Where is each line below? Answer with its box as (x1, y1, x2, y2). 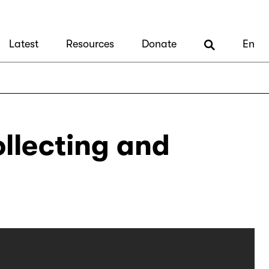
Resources (66, 38, 114, 50)
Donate (142, 38, 177, 50)
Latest (9, 38, 38, 50)
